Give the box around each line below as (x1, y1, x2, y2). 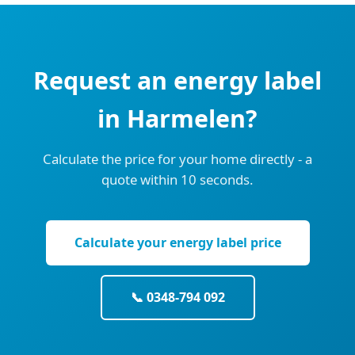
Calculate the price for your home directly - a (43, 150, 312, 168)
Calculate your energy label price (74, 234, 281, 251)
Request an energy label (33, 64, 322, 97)
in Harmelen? (97, 102, 258, 135)
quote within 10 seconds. (101, 170, 254, 189)
